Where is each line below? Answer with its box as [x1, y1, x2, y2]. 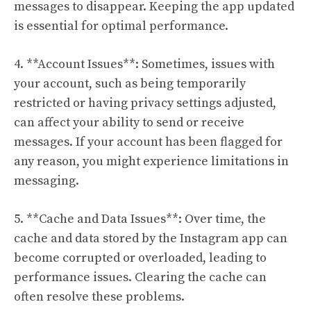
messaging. [14, 173, 79, 189]
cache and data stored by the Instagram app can [14, 230, 287, 246]
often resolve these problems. [14, 289, 185, 305]
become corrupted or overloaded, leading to [14, 250, 267, 266]
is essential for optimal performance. [14, 18, 228, 34]
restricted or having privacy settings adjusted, [14, 95, 276, 111]
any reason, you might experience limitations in [14, 153, 289, 169]
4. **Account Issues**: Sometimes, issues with [14, 56, 275, 72]
